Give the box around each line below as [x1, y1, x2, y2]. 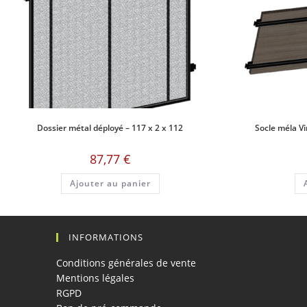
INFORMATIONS [69, 231, 144, 244]
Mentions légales [56, 271, 135, 285]
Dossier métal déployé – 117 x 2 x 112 [37, 121, 183, 134]
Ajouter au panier [69, 177, 151, 189]
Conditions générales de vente [56, 256, 197, 270]
